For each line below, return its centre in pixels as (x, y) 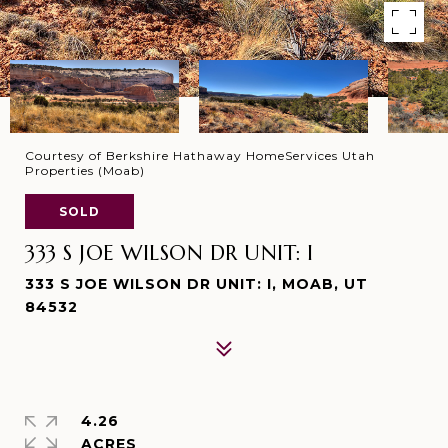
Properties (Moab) (85, 170)
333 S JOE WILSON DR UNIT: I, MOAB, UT (196, 284)
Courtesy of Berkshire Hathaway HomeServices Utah (200, 155)
